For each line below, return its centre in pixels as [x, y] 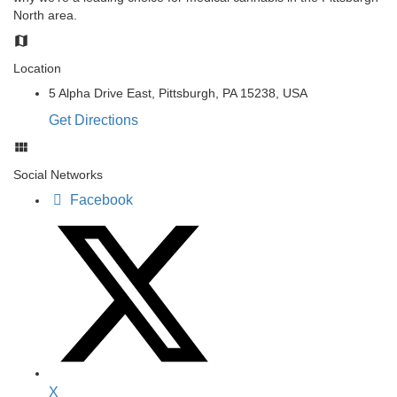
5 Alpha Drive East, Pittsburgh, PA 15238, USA [178, 93]
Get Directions [93, 120]
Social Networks [58, 174]
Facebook [101, 199]
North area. [45, 15]
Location [37, 68]
